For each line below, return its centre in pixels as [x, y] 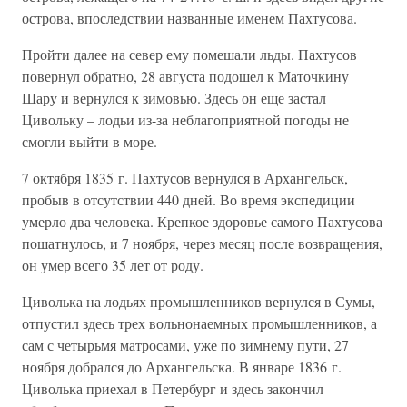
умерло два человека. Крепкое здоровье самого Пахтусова [202, 221]
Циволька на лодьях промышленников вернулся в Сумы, [199, 301]
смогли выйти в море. [89, 141]
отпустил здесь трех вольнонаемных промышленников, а [199, 323]
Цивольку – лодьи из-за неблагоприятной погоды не [185, 119]
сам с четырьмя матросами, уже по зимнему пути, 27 [185, 345]
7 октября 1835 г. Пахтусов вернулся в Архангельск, [185, 178]
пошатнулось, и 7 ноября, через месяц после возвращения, [202, 243]
